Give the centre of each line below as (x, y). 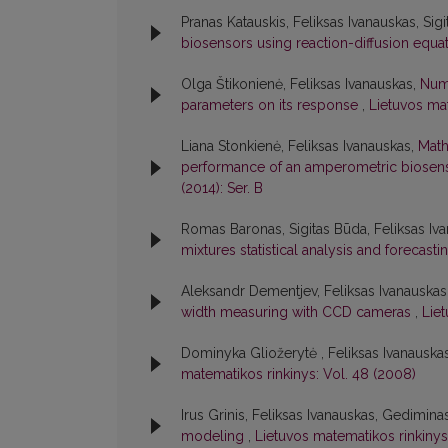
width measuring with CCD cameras (298, 312)
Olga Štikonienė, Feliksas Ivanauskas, (300, 84)
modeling (214, 436)
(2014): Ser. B (222, 188)
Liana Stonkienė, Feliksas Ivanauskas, (299, 146)
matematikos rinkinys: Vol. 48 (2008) (298, 374)
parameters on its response (271, 105)
